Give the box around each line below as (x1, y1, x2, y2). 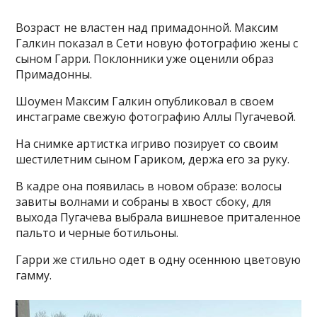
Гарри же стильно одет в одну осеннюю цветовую (16, 252, 301, 267)
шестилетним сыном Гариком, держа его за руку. (16, 151, 290, 167)
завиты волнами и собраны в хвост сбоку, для (16, 194, 272, 209)
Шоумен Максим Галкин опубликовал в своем (16, 93, 275, 109)
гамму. (16, 267, 52, 283)
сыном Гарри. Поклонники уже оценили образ (16, 51, 275, 67)
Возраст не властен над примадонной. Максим (16, 20, 279, 35)
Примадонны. (16, 67, 93, 82)
